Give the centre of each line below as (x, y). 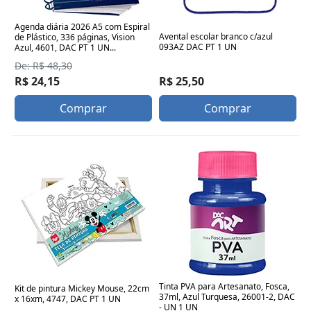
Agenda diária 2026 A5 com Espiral (82, 27)
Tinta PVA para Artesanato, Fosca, (224, 287)
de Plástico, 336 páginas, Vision (75, 37)
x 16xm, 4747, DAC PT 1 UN (68, 299)
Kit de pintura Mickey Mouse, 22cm (82, 289)
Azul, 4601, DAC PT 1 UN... (65, 48)
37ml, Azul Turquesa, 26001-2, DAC (227, 297)
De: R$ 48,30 (43, 66)
